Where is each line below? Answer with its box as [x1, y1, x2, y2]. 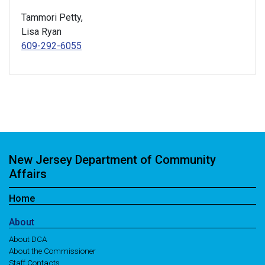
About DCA [9, 234, 47, 244]
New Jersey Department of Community [9, 153, 216, 167]
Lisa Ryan [21, 26, 62, 37]
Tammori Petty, [21, 12, 83, 23]
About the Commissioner [9, 246, 96, 256]
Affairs [9, 167, 47, 181]
